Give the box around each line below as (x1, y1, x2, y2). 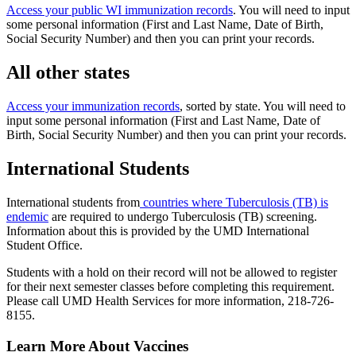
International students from (6, 195, 140, 209)
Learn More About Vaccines (6, 337, 188, 354)
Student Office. (6, 238, 89, 252)
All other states (6, 62, 130, 83)
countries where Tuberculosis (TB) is (140, 195, 328, 209)
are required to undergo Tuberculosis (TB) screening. (48, 209, 317, 223)
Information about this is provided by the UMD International (6, 223, 309, 238)
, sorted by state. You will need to (180, 99, 346, 114)
